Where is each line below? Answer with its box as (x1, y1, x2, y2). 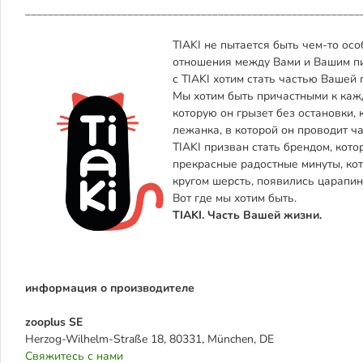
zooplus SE (25, 314, 83, 330)
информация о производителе (25, 280, 194, 296)
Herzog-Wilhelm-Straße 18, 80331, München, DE (25, 331, 274, 347)
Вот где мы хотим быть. (173, 190, 297, 206)
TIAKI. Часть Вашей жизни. (173, 207, 322, 223)
